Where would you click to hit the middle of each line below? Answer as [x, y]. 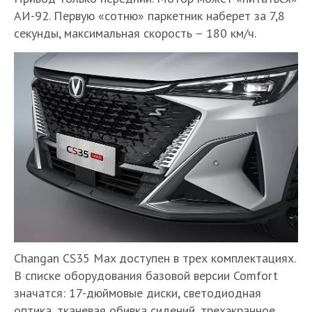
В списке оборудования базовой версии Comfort [146, 275]
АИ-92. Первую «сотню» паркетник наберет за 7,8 [149, 16]
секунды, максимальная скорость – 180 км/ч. [135, 33]
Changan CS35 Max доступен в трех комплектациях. [155, 258]
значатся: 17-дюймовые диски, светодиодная [138, 292]
